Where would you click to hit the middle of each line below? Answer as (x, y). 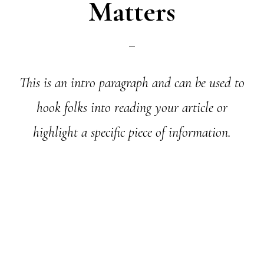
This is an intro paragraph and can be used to (132, 83)
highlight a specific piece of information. (132, 132)
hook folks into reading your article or (132, 108)
